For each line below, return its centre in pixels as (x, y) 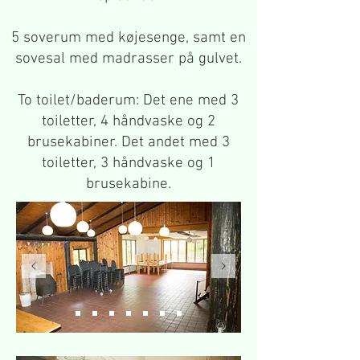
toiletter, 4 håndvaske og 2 (128, 122)
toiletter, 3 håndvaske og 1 (128, 164)
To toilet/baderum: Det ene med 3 (128, 101)
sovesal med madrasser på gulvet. (128, 59)
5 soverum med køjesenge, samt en (128, 38)
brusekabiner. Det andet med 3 (128, 143)
